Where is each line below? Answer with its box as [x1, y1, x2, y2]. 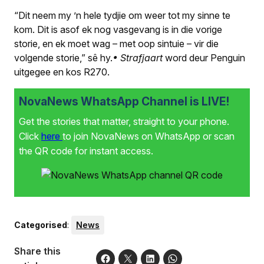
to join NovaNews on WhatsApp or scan [62, 130, 235, 143]
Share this [14, 245, 61, 258]
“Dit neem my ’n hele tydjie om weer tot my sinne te [14, 9, 230, 22]
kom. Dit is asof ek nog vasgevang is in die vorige [14, 24, 222, 36]
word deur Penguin [163, 52, 245, 64]
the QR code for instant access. [19, 145, 153, 157]
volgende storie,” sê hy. [14, 52, 113, 64]
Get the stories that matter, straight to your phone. [19, 115, 229, 128]
